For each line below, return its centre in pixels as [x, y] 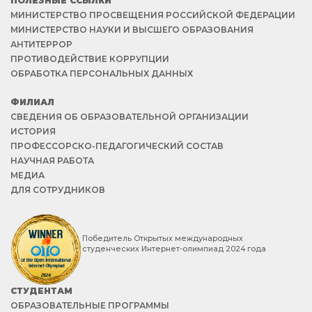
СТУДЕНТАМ [41, 291]
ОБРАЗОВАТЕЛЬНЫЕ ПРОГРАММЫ [90, 305]
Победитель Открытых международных [163, 239]
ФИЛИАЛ [32, 102]
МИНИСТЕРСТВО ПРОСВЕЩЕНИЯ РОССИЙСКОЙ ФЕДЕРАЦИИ [153, 15]
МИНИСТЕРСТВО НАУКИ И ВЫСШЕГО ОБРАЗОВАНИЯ [132, 30]
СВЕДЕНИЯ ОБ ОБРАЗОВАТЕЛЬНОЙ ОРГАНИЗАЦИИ [130, 117]
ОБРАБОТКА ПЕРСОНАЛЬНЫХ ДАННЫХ [102, 73]
